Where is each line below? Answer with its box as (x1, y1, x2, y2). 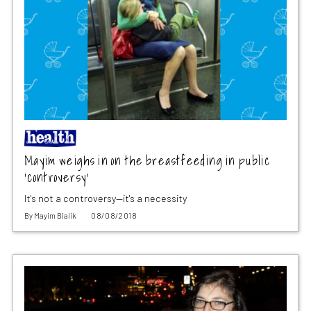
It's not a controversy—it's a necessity (24, 192, 187, 204)
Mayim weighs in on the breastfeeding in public (24, 150, 271, 171)
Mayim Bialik (33, 210, 76, 220)
